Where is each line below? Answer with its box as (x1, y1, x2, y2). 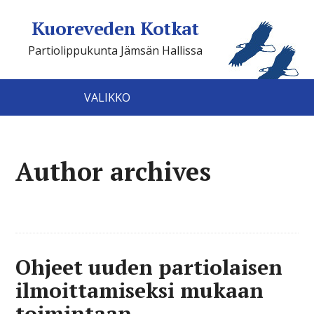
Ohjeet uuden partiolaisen (15, 253, 283, 281)
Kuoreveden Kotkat (31, 16, 199, 40)
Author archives (15, 155, 212, 188)
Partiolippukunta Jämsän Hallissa (27, 43, 203, 58)
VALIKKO (83, 90, 130, 105)
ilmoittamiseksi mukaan (15, 276, 264, 304)
